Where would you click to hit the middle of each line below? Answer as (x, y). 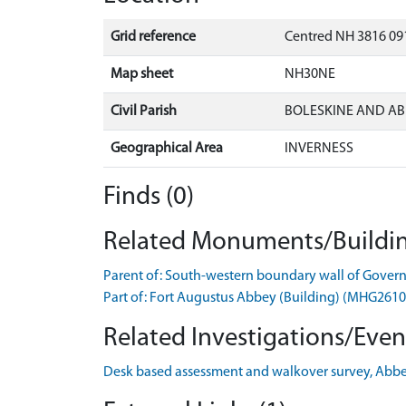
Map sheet (142, 74)
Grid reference (153, 37)
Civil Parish (144, 111)
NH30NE (310, 74)
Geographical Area (167, 148)
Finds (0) (149, 197)
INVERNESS (319, 148)
